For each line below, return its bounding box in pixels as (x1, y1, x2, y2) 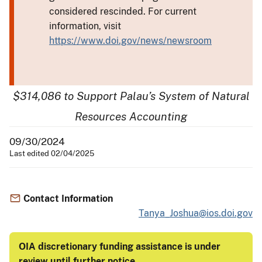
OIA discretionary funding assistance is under (19, 240, 220, 252)
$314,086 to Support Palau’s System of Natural (12, 89, 250, 102)
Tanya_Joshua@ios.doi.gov (139, 207, 253, 219)
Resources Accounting (75, 109, 187, 123)
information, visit (49, 20, 121, 32)
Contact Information (23, 192, 113, 204)
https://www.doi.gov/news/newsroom (49, 35, 212, 46)
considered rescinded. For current (49, 5, 196, 17)
